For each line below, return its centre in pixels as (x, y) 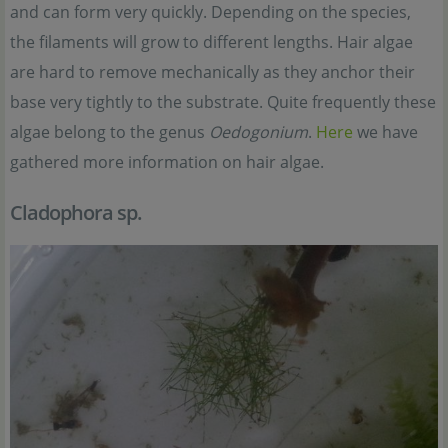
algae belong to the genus (109, 131)
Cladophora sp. (76, 212)
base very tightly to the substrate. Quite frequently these (223, 101)
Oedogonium (258, 131)
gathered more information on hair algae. (167, 161)
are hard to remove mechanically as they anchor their (212, 71)
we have (385, 131)
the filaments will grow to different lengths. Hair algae (211, 41)
